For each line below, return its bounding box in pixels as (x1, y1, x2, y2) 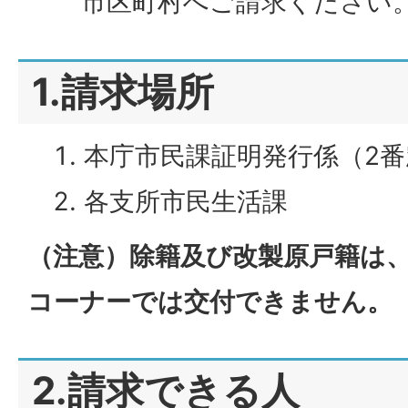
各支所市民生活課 (84, 185, 288, 217)
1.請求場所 (32, 67, 214, 115)
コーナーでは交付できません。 (27, 285, 393, 317)
